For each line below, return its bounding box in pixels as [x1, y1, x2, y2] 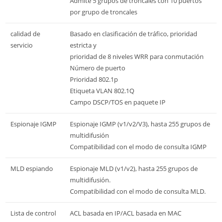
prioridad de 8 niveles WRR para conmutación [70, 52, 204, 61]
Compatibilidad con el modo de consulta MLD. [70, 186, 206, 196]
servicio [10, 40, 33, 50]
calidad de [10, 29, 40, 38]
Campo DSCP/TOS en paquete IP [70, 97, 166, 107]
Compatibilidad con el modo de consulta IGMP [70, 142, 207, 151]
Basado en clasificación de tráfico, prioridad [70, 29, 197, 38]
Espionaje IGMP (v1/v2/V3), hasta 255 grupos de [70, 119, 210, 128]
